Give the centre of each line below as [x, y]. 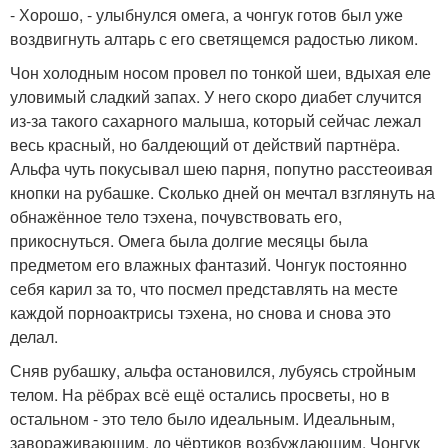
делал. [34, 337]
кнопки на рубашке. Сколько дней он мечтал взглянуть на [222, 193]
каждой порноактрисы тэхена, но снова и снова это [200, 313]
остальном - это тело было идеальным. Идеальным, [202, 419]
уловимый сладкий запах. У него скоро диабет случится [216, 97]
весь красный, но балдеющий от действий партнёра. [205, 145]
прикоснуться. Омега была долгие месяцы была [189, 241]
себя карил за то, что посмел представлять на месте [204, 289]
